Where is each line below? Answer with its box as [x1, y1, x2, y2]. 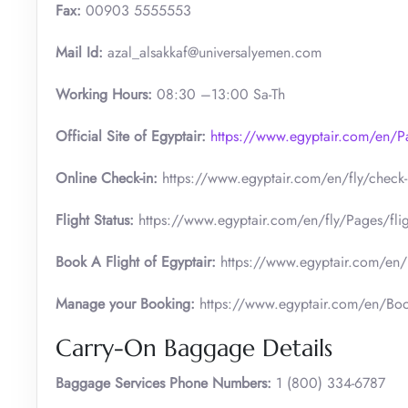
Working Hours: [56, 83, 152, 105]
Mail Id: [56, 41, 103, 63]
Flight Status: [56, 209, 138, 230]
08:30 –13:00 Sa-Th [152, 83, 285, 105]
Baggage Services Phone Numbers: [56, 372, 271, 393]
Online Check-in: [56, 167, 162, 189]
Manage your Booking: [56, 292, 199, 314]
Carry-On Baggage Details [56, 332, 332, 362]
